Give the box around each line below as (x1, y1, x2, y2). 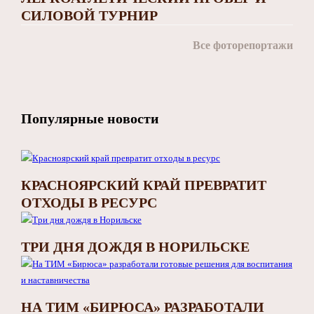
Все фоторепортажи (193, 39, 293, 51)
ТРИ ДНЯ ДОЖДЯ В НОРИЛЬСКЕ (21, 238, 250, 254)
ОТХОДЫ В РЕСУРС (21, 194, 157, 210)
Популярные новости (21, 110, 159, 126)
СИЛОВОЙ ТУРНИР (21, 7, 158, 23)
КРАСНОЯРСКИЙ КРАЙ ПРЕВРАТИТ (21, 177, 266, 193)
